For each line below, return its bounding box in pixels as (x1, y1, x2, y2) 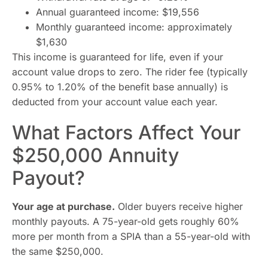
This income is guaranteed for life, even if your (12, 51, 223, 63)
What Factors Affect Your (12, 121, 240, 144)
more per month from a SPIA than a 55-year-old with (12, 230, 250, 242)
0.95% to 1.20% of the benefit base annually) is (12, 81, 228, 93)
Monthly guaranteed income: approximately (36, 21, 232, 33)
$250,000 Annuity (12, 144, 179, 167)
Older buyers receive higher (115, 200, 243, 212)
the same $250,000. (12, 245, 103, 257)
